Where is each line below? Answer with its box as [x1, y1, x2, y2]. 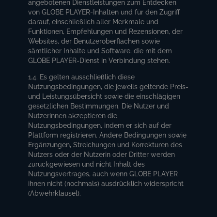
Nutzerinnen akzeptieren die [28, 111, 118, 120]
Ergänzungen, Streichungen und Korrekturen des [28, 140, 183, 149]
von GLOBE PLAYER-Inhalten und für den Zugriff [28, 8, 180, 16]
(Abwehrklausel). [28, 189, 81, 197]
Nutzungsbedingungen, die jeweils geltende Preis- [28, 82, 189, 91]
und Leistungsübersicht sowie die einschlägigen [28, 92, 181, 100]
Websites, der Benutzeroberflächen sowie [28, 37, 160, 45]
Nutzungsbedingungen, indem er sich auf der [28, 121, 172, 129]
